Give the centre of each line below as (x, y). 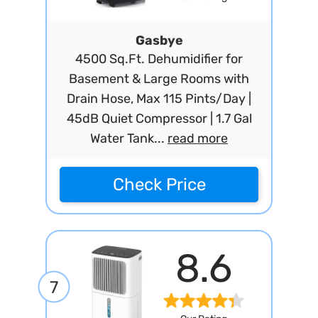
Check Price (159, 185)
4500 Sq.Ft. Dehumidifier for (159, 59)
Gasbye (159, 40)
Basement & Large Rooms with (159, 79)
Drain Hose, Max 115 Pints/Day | (159, 99)
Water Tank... (129, 138)
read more (198, 138)
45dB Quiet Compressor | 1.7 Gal (159, 119)
